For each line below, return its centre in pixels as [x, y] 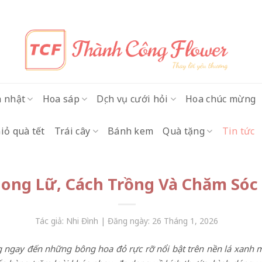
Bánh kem [130, 131]
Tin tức [238, 131]
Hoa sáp [61, 99]
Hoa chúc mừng [221, 99]
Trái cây [72, 131]
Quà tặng [184, 131]
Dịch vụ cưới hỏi [132, 99]
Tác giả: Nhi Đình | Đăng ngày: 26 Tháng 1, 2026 [127, 221]
